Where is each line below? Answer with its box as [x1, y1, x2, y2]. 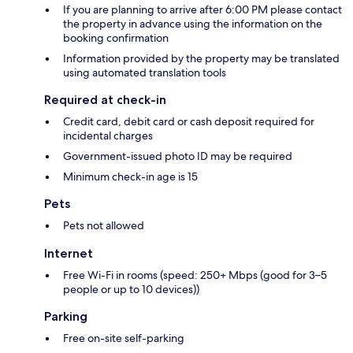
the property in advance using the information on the [63, 17, 322, 32]
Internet [44, 246, 93, 262]
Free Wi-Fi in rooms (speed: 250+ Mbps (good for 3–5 [63, 268, 327, 283]
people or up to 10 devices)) [63, 282, 199, 297]
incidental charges [63, 128, 153, 143]
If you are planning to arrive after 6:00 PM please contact [63, 2, 342, 17]
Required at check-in [44, 92, 166, 108]
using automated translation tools [63, 65, 226, 80]
